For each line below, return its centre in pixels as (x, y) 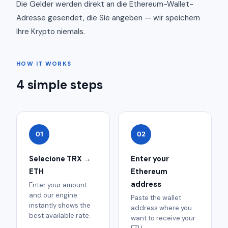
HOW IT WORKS (44, 64)
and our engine (53, 195)
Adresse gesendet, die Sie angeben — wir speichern (108, 18)
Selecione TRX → (60, 159)
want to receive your (163, 218)
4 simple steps (60, 84)
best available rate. (60, 216)
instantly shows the (60, 206)
